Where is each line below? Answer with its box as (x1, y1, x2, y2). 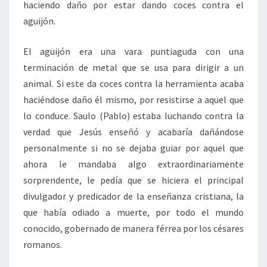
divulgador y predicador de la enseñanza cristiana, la (23, 190, 244, 202)
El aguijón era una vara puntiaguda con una (23, 45, 244, 57)
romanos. (23, 238, 62, 250)
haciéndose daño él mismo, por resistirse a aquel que (23, 94, 244, 105)
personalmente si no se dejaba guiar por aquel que (23, 142, 244, 154)
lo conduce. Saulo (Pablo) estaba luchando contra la (23, 110, 244, 122)
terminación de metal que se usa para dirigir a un (23, 61, 244, 73)
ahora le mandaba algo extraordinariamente (23, 158, 244, 170)
